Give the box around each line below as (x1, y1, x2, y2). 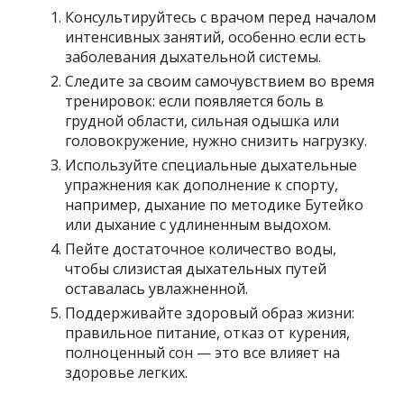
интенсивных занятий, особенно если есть (65, 27, 367, 48)
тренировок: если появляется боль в (65, 91, 325, 112)
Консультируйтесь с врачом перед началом (65, 7, 377, 28)
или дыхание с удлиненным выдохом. (65, 215, 332, 235)
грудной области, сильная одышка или (65, 111, 340, 132)
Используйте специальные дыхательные (65, 155, 358, 176)
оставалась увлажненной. (65, 279, 249, 299)
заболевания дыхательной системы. (65, 47, 322, 68)
